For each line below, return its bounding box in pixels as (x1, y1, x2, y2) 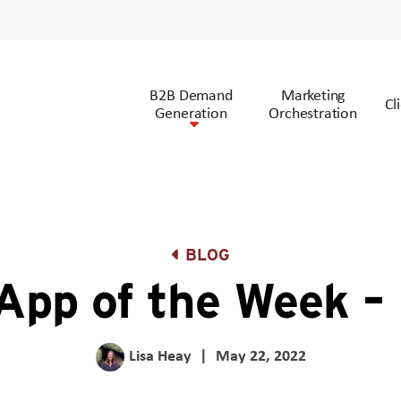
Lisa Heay (128, 343, 192, 366)
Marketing (280, 83, 346, 106)
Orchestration (269, 101, 357, 124)
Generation (155, 101, 227, 124)
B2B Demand (149, 83, 233, 106)
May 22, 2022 (215, 343, 306, 366)
